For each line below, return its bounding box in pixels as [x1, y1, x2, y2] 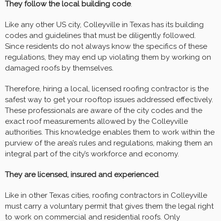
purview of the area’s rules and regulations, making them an [5, 139, 213, 148]
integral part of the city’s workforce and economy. [5, 149, 179, 159]
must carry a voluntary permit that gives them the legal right [5, 202, 214, 211]
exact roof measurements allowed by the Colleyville [5, 117, 188, 126]
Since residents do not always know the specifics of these [5, 42, 207, 51]
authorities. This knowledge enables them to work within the [5, 128, 215, 137]
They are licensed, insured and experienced [5, 170, 158, 180]
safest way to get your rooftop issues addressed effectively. [5, 95, 213, 105]
